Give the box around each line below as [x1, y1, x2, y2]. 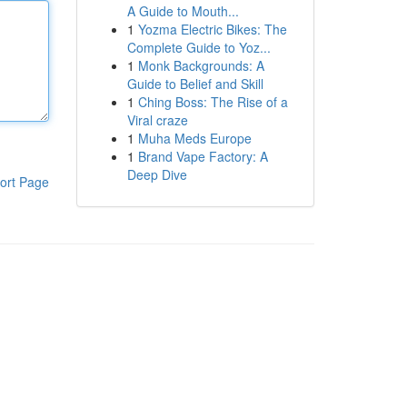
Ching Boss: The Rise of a [137, 93, 288, 111]
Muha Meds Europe [137, 129, 252, 147]
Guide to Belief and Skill [126, 74, 263, 93]
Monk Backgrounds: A [137, 56, 264, 74]
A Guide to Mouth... [126, 2, 239, 20]
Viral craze [126, 111, 188, 129]
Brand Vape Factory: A [137, 147, 268, 165]
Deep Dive [126, 165, 187, 184]
